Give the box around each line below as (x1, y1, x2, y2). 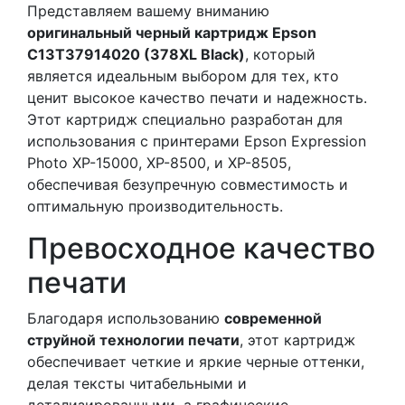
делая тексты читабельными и (27, 374, 247, 393)
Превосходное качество (27, 231, 375, 267)
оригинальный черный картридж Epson (27, 24, 316, 42)
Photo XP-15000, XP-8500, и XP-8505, (27, 154, 291, 173)
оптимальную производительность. (27, 197, 283, 216)
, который (245, 45, 316, 64)
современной (224, 309, 322, 328)
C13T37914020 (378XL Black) (27, 45, 245, 64)
